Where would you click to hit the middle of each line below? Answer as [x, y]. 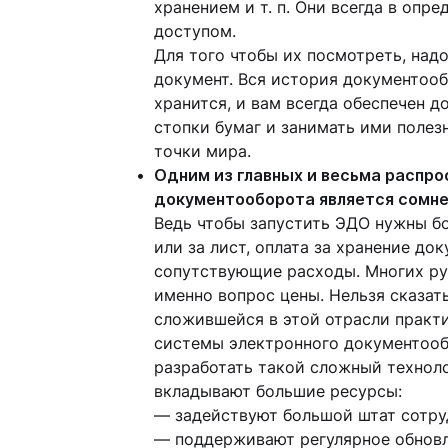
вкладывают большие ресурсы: [278, 391]
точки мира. [202, 151]
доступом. [195, 31]
